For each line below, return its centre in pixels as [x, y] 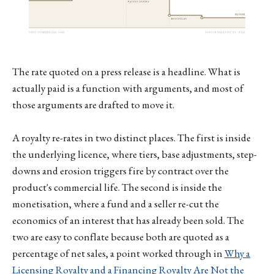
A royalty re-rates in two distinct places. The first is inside [131, 137]
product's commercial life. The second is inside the [117, 187]
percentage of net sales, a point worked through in [118, 253]
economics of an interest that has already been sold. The [128, 220]
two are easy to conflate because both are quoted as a [121, 236]
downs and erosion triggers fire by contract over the [120, 170]
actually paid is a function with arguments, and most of [128, 88]
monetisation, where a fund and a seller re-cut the [116, 203]
